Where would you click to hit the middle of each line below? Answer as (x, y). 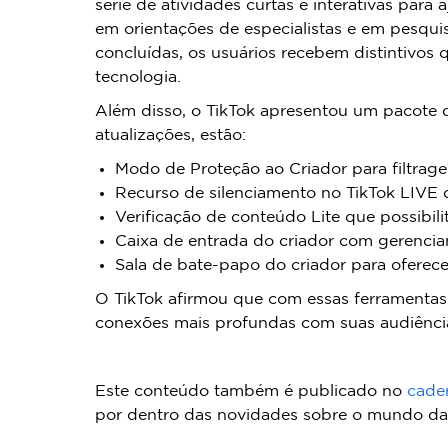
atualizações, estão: (170, 135)
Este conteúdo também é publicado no (250, 391)
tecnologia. (137, 77)
